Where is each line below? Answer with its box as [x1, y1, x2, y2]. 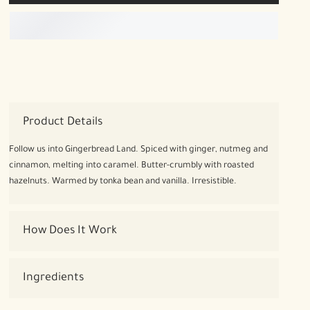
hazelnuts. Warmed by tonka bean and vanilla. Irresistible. [9, 177, 237, 187]
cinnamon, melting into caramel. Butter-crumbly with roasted [9, 161, 254, 171]
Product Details [23, 116, 102, 129]
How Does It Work [23, 225, 117, 237]
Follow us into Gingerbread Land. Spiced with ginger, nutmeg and [9, 145, 268, 155]
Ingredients [23, 272, 84, 284]
